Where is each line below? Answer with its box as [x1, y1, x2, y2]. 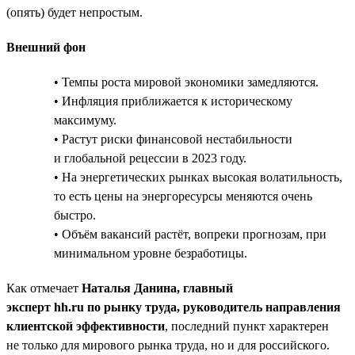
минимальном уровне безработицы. [54, 246, 247, 260]
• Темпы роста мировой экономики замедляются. [54, 74, 319, 89]
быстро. [54, 208, 96, 222]
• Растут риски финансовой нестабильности [54, 132, 292, 146]
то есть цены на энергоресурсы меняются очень [54, 189, 312, 203]
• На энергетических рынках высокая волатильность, [54, 170, 342, 184]
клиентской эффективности [6, 319, 165, 333]
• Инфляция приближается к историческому [54, 94, 292, 108]
